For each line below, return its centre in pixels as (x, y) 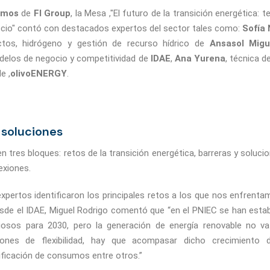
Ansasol (227, 44)
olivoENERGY (39, 74)
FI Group (52, 14)
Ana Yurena (200, 59)
